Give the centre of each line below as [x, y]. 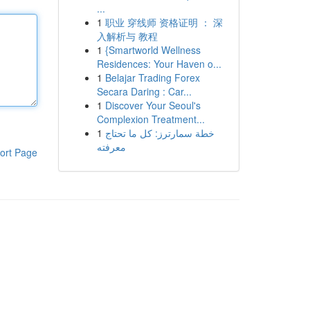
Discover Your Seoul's [153, 105]
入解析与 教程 [127, 36]
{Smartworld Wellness [153, 50]
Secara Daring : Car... [144, 91]
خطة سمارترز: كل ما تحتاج [159, 133]
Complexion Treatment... [151, 119]
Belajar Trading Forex [152, 77]
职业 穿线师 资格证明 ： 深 [164, 22]
